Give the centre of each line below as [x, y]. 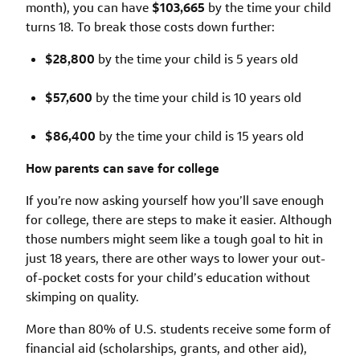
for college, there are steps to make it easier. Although [179, 219]
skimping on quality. [82, 297]
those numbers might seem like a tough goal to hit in [174, 239]
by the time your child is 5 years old [196, 59]
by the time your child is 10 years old [197, 97]
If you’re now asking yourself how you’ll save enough [175, 200]
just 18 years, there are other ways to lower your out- [176, 258]
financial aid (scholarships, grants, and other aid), [166, 348]
